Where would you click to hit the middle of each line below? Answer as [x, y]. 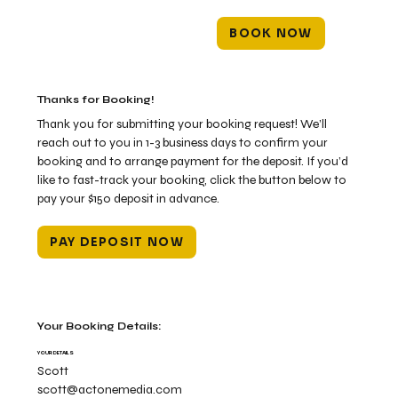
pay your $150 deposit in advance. [129, 198]
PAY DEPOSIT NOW [117, 242]
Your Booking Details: [99, 326]
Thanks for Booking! [96, 99]
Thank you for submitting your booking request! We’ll [183, 123]
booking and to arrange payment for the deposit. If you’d [193, 161]
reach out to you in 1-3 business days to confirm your [183, 142]
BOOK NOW [271, 33]
